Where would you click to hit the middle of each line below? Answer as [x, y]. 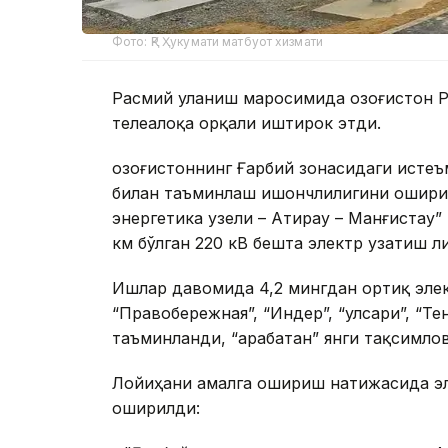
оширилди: [156, 408]
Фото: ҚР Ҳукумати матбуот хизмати [217, 42]
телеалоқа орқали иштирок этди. [246, 123]
